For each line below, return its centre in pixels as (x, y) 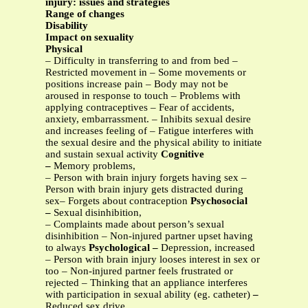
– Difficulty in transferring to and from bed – (142, 61)
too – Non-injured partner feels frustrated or (139, 271)
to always (67, 248)
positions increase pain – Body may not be (137, 84)
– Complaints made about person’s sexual (135, 224)
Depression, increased (208, 248)
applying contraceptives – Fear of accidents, (140, 108)
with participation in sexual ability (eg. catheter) (149, 295)
